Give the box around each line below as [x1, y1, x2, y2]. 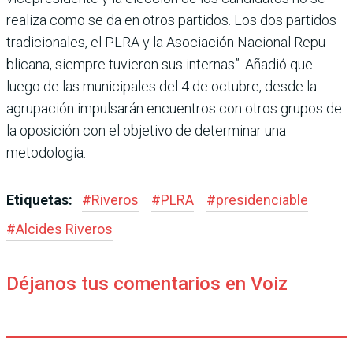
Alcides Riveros [16, 220, 113, 237]
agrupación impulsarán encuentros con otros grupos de [6, 99, 342, 117]
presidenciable [216, 191, 308, 208]
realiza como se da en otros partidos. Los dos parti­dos [6, 11, 336, 28]
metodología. [6, 143, 86, 161]
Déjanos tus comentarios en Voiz [6, 272, 288, 295]
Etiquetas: [6, 191, 76, 208]
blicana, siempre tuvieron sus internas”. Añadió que [6, 55, 313, 72]
